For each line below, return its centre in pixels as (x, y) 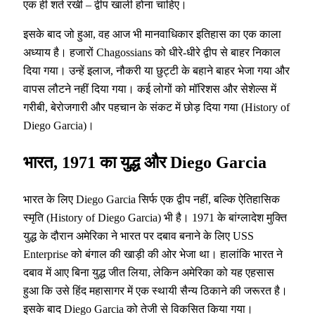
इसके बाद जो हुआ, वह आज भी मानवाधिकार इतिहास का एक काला (152, 34)
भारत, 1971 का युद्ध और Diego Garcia (145, 162)
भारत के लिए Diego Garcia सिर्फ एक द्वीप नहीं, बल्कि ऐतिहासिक (152, 199)
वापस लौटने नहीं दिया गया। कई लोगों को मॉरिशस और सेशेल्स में (150, 89)
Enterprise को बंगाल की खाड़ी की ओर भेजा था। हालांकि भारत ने (153, 254)
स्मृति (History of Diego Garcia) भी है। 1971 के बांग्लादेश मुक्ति (155, 217)
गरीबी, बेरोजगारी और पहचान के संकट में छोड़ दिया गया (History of (156, 108)
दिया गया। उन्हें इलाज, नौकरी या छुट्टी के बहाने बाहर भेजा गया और (156, 71)
